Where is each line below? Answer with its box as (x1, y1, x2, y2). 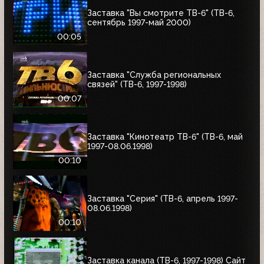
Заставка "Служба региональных (87, 70, 221, 80)
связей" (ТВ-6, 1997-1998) (87, 80, 187, 90)
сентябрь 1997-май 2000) (87, 18, 191, 28)
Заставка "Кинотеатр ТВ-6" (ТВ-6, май (87, 132, 243, 142)
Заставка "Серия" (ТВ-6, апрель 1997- (87, 194, 238, 204)
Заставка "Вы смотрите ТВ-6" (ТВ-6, (87, 8, 235, 18)
